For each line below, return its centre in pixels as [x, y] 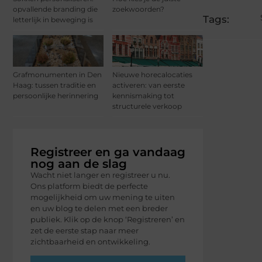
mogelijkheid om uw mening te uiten [103, 197]
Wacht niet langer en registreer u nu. [100, 175]
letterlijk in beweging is [53, 19]
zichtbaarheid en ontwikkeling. [90, 241]
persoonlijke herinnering [56, 95]
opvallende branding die [55, 9]
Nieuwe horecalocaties [152, 74]
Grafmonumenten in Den [57, 74]
